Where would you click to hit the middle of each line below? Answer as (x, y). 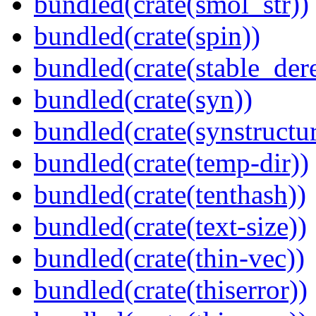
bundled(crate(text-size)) (170, 226)
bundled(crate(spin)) (147, 36)
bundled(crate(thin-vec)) (169, 258)
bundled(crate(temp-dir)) (171, 163)
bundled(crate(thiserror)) (171, 290)
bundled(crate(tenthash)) (170, 195)
